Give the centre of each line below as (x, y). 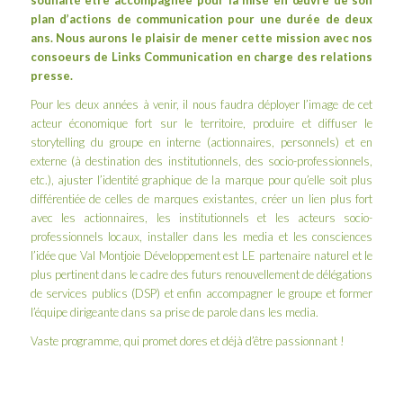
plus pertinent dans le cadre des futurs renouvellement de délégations (201, 274)
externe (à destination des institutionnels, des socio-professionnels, (201, 161)
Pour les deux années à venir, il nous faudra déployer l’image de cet (201, 104)
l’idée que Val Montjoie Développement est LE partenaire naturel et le (201, 255)
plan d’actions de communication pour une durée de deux (201, 18)
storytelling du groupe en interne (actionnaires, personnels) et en (201, 142)
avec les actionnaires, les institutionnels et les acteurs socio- (201, 217)
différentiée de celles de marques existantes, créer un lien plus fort (201, 198)
